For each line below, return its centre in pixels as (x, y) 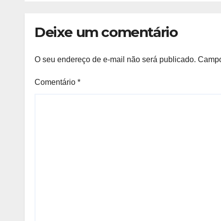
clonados (69, 9)
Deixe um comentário (106, 32)
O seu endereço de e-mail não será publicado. (115, 59)
